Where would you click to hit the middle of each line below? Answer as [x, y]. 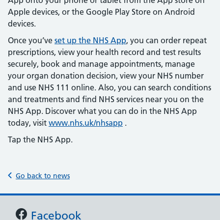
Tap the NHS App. [40, 139]
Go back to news [43, 176]
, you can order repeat [166, 40]
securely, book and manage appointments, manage [101, 64]
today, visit [28, 123]
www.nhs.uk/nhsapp [86, 123]
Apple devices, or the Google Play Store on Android [101, 12]
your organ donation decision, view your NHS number [106, 76]
